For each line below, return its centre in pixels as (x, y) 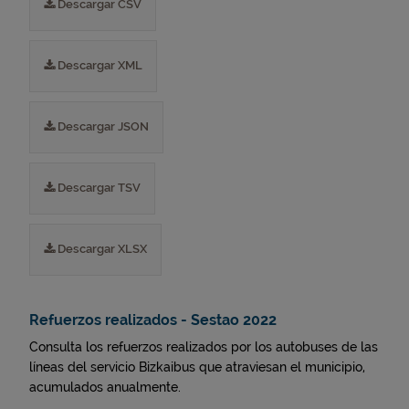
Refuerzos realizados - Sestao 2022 (153, 320)
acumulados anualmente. (105, 387)
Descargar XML (99, 65)
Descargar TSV (98, 188)
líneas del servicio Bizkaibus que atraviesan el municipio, (197, 367)
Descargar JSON (102, 126)
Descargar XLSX (101, 249)
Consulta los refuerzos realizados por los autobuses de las (204, 347)
